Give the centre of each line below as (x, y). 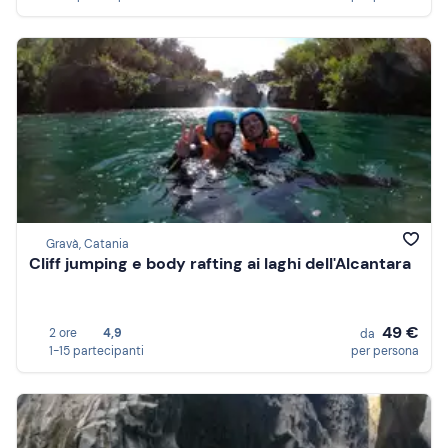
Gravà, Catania (87, 244)
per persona (385, 351)
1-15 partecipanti (96, 351)
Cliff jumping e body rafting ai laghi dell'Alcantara (220, 264)
